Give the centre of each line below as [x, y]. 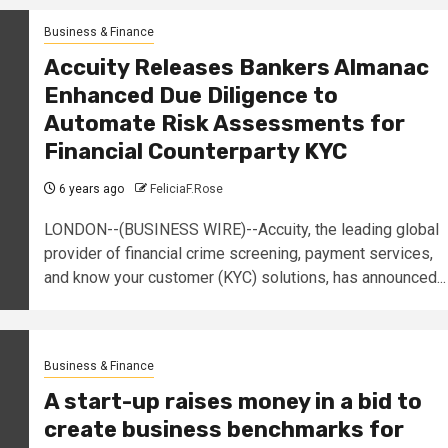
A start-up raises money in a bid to [232, 402]
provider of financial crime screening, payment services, [238, 254]
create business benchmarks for [223, 430]
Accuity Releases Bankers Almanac [236, 68]
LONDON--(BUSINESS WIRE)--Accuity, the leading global [241, 230]
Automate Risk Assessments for [224, 124]
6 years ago [89, 189]
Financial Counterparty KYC [195, 152]
